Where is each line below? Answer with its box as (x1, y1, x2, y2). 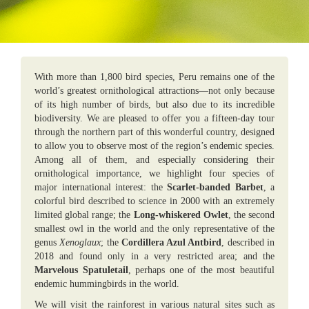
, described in (221, 237, 275, 248)
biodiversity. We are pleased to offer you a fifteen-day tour (34, 113, 275, 123)
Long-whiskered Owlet (133, 210, 228, 220)
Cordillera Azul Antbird (121, 237, 222, 248)
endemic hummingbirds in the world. (34, 279, 179, 289)
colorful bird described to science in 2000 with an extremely (34, 196, 275, 206)
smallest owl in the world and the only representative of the (34, 223, 275, 234)
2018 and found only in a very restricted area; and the (34, 251, 275, 261)
